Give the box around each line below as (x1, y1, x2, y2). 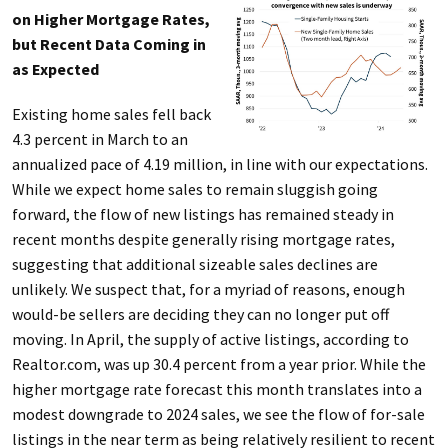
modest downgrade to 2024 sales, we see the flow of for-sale (11, 404, 425, 424)
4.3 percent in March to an (11, 129, 188, 149)
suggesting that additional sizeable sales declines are (11, 254, 378, 274)
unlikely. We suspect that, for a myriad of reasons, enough (11, 279, 405, 299)
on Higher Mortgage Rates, (11, 9, 210, 29)
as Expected (11, 59, 99, 79)
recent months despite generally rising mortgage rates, (11, 229, 395, 249)
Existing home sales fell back (11, 104, 211, 124)
